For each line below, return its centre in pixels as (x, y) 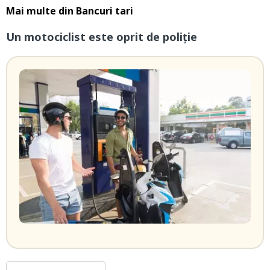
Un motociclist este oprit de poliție (102, 37)
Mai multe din (41, 11)
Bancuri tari (105, 11)
